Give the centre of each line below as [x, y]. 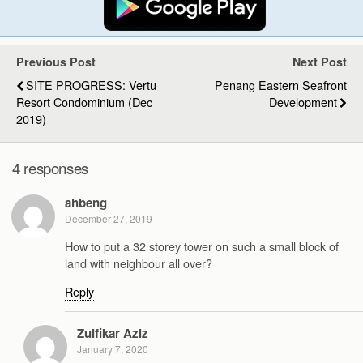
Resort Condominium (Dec [84, 101]
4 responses [50, 168]
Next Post [320, 61]
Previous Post [56, 61]
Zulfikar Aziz [113, 333]
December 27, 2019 [109, 219]
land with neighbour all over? [139, 263]
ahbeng [86, 203]
